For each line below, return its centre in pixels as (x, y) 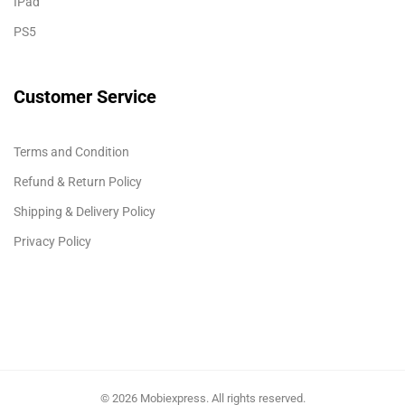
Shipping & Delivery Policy (85, 212)
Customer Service (85, 97)
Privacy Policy (52, 241)
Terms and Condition (71, 152)
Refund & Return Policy (78, 182)
